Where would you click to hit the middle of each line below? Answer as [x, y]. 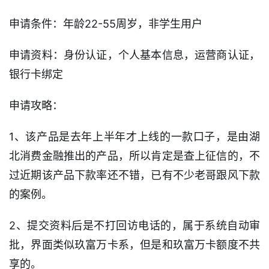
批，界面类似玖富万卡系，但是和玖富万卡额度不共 [134, 245]
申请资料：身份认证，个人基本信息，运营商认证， [134, 55]
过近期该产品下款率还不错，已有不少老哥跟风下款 [134, 175]
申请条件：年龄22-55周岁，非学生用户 [106, 24]
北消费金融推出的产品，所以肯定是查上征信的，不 [134, 156]
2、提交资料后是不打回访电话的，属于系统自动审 [134, 226]
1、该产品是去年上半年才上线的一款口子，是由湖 [134, 137]
